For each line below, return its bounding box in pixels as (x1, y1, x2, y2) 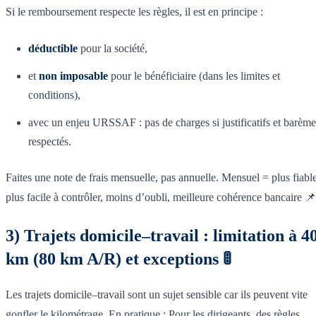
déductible (28, 42, 78, 54)
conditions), (28, 88, 80, 101)
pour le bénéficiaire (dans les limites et (108, 69, 280, 82)
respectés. (28, 135, 71, 147)
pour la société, (78, 42, 147, 54)
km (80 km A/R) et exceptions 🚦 (6, 249, 231, 268)
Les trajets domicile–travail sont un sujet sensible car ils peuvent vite (6, 288, 308, 300)
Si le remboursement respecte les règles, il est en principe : (6, 5, 263, 18)
